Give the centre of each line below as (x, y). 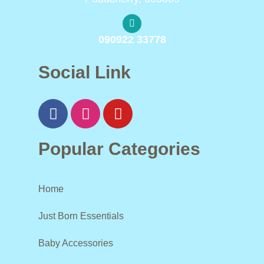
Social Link (85, 72)
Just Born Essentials (81, 216)
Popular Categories (119, 149)
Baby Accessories (76, 243)
